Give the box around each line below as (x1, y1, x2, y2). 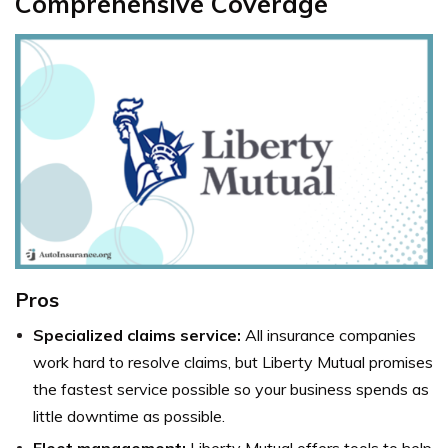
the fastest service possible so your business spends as (33, 379, 429, 400)
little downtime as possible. (33, 406, 225, 427)
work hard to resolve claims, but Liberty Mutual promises (33, 352, 433, 373)
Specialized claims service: (33, 325, 245, 346)
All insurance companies (245, 325, 416, 346)
